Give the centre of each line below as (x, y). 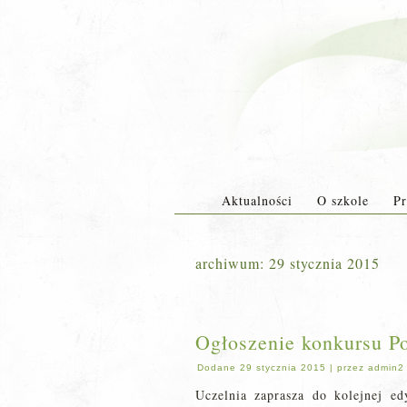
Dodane (217, 367)
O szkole (342, 200)
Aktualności (257, 200)
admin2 (386, 367)
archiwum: (232, 263)
